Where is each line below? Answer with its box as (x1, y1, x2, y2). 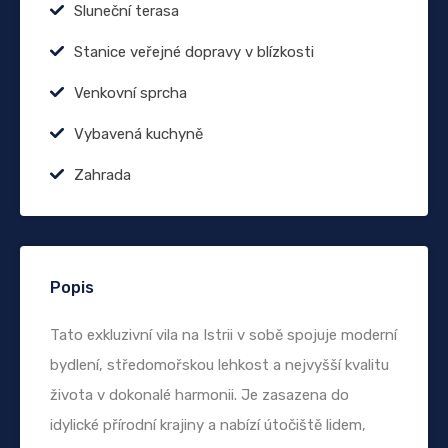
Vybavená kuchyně (74, 124, 203, 143)
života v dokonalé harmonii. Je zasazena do (50, 385, 349, 404)
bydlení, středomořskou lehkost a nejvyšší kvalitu (50, 355, 389, 374)
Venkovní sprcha (74, 83, 187, 102)
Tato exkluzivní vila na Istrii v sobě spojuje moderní (50, 325, 397, 344)
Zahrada (74, 165, 131, 184)
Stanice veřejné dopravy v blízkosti (74, 42, 314, 61)
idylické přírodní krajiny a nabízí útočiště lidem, (50, 415, 366, 434)
